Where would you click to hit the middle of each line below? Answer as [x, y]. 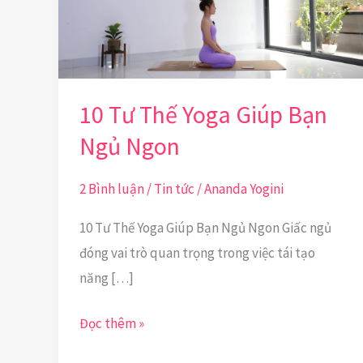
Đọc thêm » [111, 324]
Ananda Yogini [243, 189]
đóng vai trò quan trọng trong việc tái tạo [197, 252]
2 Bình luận [111, 189]
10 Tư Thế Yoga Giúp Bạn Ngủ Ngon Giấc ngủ [205, 227]
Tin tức [174, 189]
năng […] [106, 278]
